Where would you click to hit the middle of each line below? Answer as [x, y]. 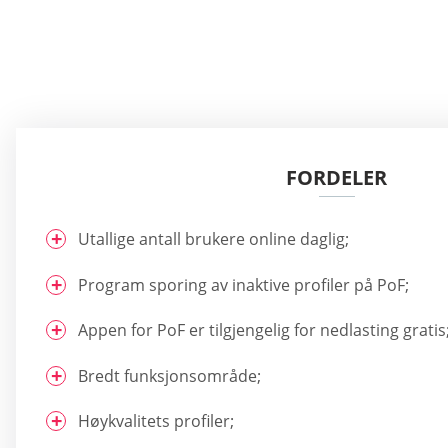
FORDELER [336, 178]
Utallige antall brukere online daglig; [213, 239]
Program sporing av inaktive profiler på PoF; [243, 284]
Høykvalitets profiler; [156, 420]
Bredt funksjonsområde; [169, 375]
